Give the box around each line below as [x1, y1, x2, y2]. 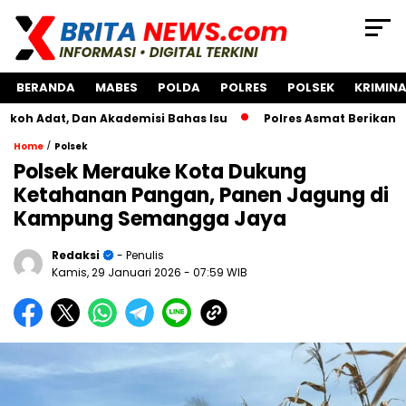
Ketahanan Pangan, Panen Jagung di [14, 181, 389, 210]
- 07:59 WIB [184, 265, 247, 281]
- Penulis [114, 247, 164, 264]
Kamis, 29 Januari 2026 [52, 265, 184, 281]
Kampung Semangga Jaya [14, 205, 286, 234]
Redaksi [52, 247, 100, 264]
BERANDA [16, 79, 75, 97]
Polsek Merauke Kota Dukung [14, 158, 306, 187]
